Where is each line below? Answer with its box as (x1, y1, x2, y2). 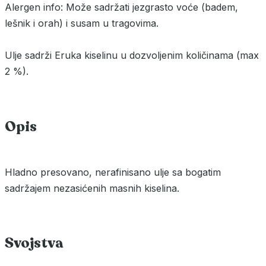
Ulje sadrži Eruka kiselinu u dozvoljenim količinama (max (5, 49, 259, 61)
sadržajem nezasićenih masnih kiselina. (5, 182, 179, 194)
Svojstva (5, 233, 64, 254)
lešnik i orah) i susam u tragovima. (5, 17, 159, 29)
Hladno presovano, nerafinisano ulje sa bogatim (5, 166, 221, 178)
